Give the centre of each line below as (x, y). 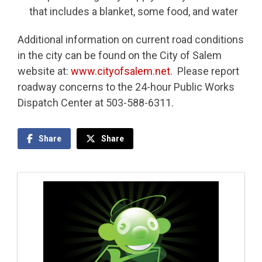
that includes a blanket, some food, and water (134, 11)
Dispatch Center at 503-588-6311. (96, 103)
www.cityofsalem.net (120, 71)
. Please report (205, 71)
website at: (44, 71)
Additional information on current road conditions (131, 40)
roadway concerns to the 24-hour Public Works (126, 87)
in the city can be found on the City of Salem (120, 56)
